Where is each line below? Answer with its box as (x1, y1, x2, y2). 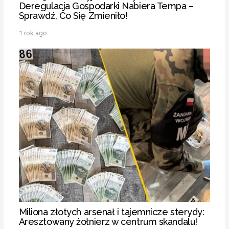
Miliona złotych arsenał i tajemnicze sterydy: (18, 207, 204, 218)
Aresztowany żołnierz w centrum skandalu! (18, 216, 197, 227)
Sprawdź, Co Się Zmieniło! (18, 10, 128, 21)
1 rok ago (18, 29, 47, 37)
